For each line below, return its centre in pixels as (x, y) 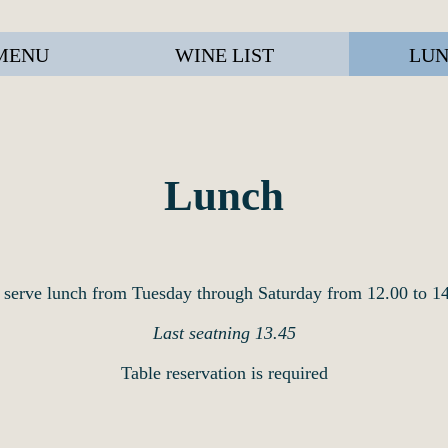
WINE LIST (224, 55)
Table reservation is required (224, 373)
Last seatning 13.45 (224, 333)
